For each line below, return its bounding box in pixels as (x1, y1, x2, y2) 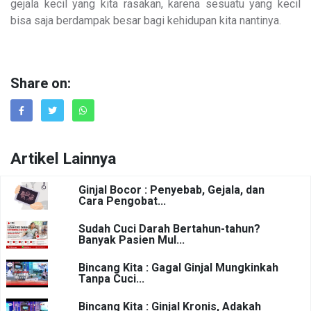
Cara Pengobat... (78, 194, 166, 208)
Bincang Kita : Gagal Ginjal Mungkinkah (78, 261, 278, 275)
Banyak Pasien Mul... (78, 233, 185, 247)
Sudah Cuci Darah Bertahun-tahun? (78, 222, 260, 236)
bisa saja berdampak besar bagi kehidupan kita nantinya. (10, 13, 281, 27)
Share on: (10, 73, 71, 94)
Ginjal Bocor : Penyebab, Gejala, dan (78, 183, 264, 197)
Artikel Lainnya (10, 147, 116, 171)
